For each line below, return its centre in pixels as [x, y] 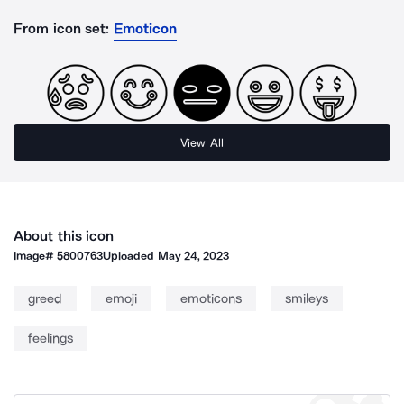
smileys [307, 298]
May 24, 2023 [193, 256]
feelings [50, 338]
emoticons [211, 298]
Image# [36, 256]
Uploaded [130, 256]
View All [202, 142]
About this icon [64, 236]
